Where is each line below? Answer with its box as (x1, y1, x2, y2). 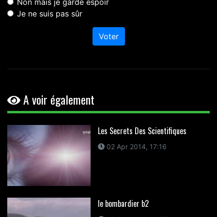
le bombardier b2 (97, 198, 149, 209)
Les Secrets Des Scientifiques (97, 125, 186, 137)
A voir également (20, 91, 94, 108)
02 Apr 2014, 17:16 (104, 142, 167, 151)
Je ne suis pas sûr (17, 9, 82, 19)
